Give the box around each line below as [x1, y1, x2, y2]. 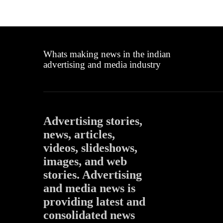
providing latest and [43, 195, 145, 208]
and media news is [43, 181, 135, 195]
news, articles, [43, 127, 115, 141]
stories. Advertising [43, 168, 142, 181]
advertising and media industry [43, 59, 161, 70]
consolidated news [43, 208, 135, 222]
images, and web [43, 154, 127, 168]
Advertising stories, [43, 114, 142, 127]
